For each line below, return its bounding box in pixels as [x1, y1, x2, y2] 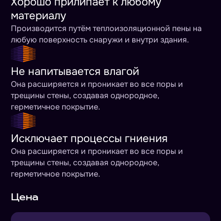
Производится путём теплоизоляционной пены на [11, 23, 202, 34]
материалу [11, 8, 67, 23]
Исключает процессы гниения [11, 131, 168, 146]
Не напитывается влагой [11, 64, 140, 78]
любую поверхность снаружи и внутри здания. [11, 34, 189, 45]
